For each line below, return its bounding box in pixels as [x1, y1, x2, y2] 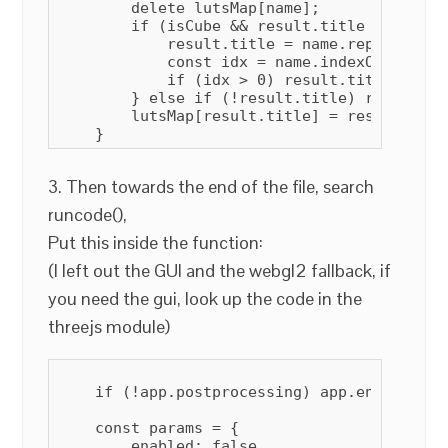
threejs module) [48, 314, 171, 338]
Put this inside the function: [48, 230, 264, 254]
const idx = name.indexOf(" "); [59, 52, 438, 71]
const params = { [59, 418, 240, 437]
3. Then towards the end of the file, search [48, 174, 375, 198]
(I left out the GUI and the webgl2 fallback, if [48, 258, 392, 282]
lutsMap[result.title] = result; [59, 106, 411, 125]
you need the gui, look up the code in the [48, 286, 363, 310]
